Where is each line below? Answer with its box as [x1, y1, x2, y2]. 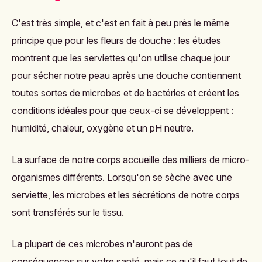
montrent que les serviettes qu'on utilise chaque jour [12, 52, 230, 64]
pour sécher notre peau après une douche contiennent [12, 70, 241, 82]
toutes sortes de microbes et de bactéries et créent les [12, 87, 239, 99]
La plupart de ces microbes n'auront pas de [12, 238, 193, 250]
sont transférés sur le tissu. [12, 206, 124, 219]
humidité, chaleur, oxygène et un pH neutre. [12, 122, 194, 135]
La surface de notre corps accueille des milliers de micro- [12, 154, 250, 166]
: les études [171, 35, 221, 47]
